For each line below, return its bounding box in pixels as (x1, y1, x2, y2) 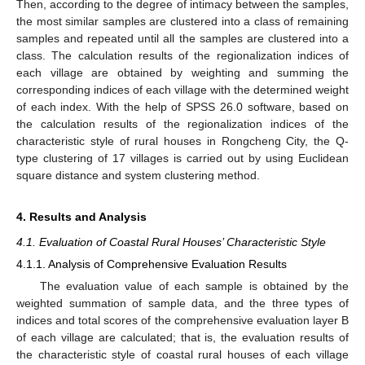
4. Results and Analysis (16, 210, 147, 224)
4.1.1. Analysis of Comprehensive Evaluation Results (16, 257, 287, 271)
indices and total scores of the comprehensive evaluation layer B (16, 314, 349, 328)
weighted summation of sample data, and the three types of (16, 297, 349, 310)
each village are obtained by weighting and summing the (16, 66, 349, 80)
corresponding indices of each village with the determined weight (16, 83, 349, 97)
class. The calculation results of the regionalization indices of (16, 49, 349, 63)
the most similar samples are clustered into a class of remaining (16, 15, 349, 29)
